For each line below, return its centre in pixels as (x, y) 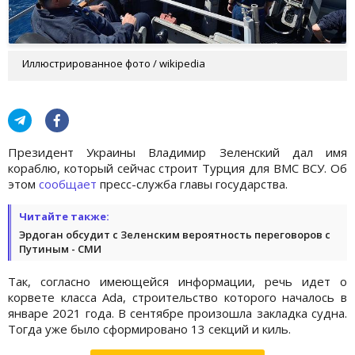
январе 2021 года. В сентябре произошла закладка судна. (177, 313)
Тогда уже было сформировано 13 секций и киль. (149, 328)
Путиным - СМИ (60, 248)
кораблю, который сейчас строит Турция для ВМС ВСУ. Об (177, 168)
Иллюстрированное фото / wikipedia (114, 63)
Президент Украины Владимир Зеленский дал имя (177, 152)
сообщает (68, 183)
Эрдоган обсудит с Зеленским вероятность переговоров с (175, 234)
